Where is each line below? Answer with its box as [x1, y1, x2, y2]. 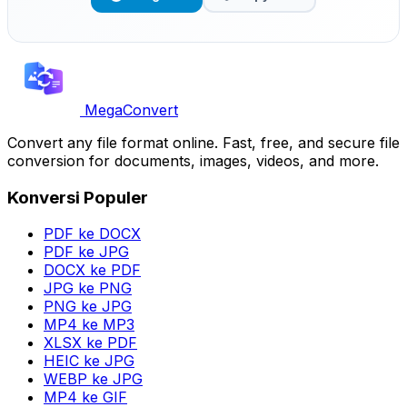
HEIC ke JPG [44, 352, 134, 371]
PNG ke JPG [44, 297, 132, 316]
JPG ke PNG [44, 279, 132, 298]
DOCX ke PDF [44, 261, 141, 280]
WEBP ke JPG [44, 370, 143, 389]
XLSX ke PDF [44, 333, 137, 352]
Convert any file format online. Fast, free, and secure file [7, 133, 400, 152]
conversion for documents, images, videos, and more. [7, 151, 379, 170]
